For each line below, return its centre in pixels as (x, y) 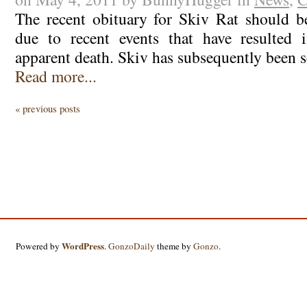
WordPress (83, 246)
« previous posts (48, 109)
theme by (174, 246)
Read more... (56, 76)
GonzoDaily (132, 246)
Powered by (39, 246)
